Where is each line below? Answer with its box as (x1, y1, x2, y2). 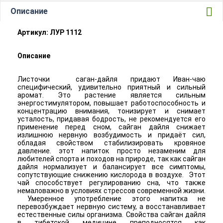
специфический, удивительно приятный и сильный (17, 83, 206, 91)
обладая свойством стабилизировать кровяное (17, 138, 206, 147)
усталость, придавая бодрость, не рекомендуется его (17, 114, 206, 123)
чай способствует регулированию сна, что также (17, 178, 206, 187)
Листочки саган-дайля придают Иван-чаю (17, 75, 206, 83)
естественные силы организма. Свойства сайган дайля (17, 210, 206, 219)
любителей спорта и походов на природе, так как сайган (17, 154, 206, 163)
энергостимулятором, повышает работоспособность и (17, 99, 206, 107)
